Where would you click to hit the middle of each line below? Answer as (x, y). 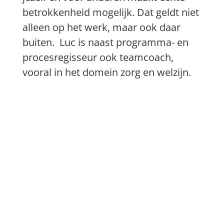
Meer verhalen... (64, 154)
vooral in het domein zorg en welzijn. (107, 72)
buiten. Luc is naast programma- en (106, 42)
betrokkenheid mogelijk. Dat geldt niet (111, 12)
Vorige (32, 120)
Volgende (183, 120)
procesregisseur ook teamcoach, (98, 57)
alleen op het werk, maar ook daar (102, 27)
